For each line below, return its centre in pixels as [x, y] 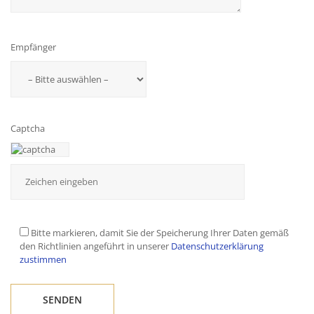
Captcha [28, 129]
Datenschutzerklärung [217, 246]
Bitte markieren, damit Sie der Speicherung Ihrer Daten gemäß [160, 233]
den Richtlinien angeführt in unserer [95, 246]
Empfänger [33, 47]
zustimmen [43, 260]
